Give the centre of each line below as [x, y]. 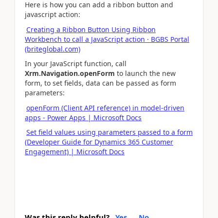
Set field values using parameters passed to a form [109, 132]
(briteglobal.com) [53, 49]
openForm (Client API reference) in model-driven [105, 108]
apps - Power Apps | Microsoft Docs [83, 117]
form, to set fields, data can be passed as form [100, 83]
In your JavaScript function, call [76, 64]
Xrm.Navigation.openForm [70, 73]
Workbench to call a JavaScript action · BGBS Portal [107, 39]
